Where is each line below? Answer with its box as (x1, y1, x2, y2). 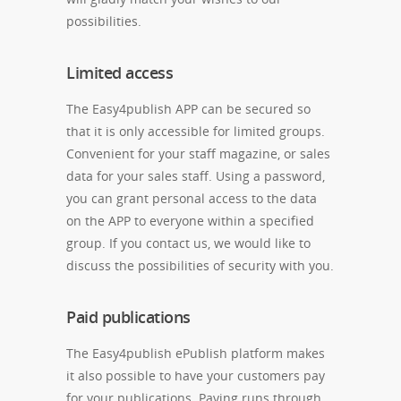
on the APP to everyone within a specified (66, 212, 314, 229)
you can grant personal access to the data (66, 190, 317, 207)
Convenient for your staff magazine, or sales (66, 145, 330, 162)
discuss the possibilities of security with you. (66, 257, 334, 274)
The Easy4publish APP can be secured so (66, 100, 311, 117)
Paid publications (66, 306, 191, 328)
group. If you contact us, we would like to (66, 235, 311, 252)
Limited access (66, 62, 173, 83)
